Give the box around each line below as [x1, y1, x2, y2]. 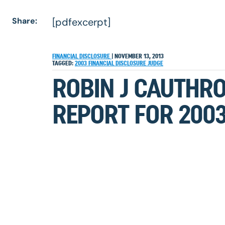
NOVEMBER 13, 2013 [113, 52, 164, 60]
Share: [12, 16, 37, 26]
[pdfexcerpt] [52, 16, 110, 29]
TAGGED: [52, 59, 73, 67]
